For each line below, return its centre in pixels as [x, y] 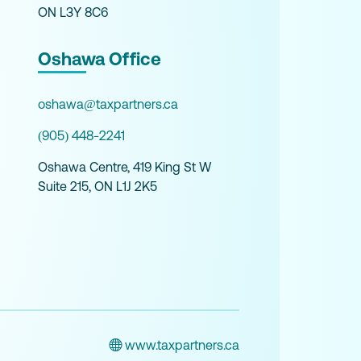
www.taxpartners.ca [181, 345]
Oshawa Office [100, 59]
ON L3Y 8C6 [73, 12]
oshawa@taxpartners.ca [108, 104]
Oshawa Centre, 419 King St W [125, 166]
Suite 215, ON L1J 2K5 [98, 186]
